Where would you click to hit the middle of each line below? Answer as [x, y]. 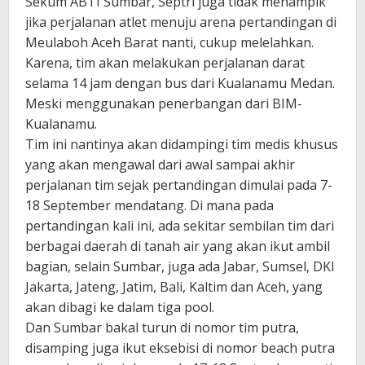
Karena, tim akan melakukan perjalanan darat [165, 62]
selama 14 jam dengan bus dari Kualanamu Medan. [180, 83]
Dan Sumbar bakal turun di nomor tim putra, [162, 327]
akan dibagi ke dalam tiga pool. [120, 307]
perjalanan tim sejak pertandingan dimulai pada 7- [179, 185]
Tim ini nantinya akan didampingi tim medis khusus [182, 144]
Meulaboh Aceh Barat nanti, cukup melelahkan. [169, 42]
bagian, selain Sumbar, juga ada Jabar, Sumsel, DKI [180, 266]
